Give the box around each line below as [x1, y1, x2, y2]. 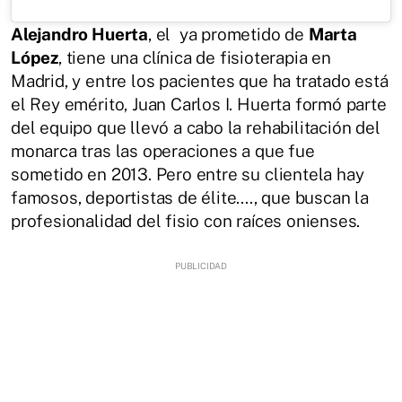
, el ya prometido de [147, 24, 309, 45]
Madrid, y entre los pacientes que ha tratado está [11, 71, 389, 92]
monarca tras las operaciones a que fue [11, 141, 315, 162]
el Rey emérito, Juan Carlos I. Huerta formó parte [11, 94, 387, 115]
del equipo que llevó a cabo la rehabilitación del [11, 118, 380, 138]
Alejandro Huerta [11, 24, 148, 45]
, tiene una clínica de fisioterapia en [58, 48, 331, 68]
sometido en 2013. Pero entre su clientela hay [11, 164, 364, 185]
